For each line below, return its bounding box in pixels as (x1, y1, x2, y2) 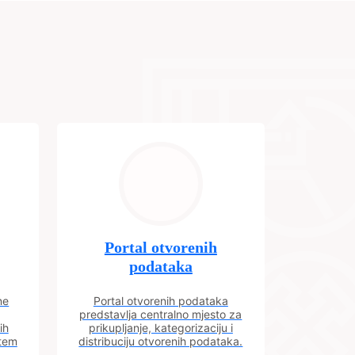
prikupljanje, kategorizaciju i (88, 321, 233, 334)
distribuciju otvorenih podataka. (78, 334, 243, 348)
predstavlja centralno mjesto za (79, 307, 242, 321)
